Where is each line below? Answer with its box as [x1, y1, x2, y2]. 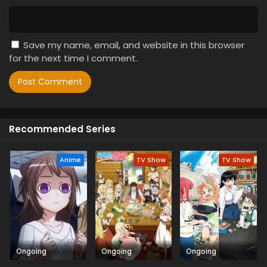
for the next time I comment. [9, 52, 138, 65]
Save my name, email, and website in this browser [23, 39, 244, 52]
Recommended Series [9, 123, 116, 136]
